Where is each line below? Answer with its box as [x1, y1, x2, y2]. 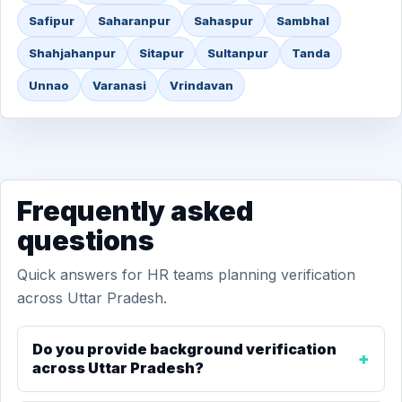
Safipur [29, 13, 74, 28]
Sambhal [276, 13, 329, 28]
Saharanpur [98, 13, 170, 28]
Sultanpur [207, 46, 268, 60]
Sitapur [139, 46, 184, 60]
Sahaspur [194, 13, 253, 28]
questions [17, 224, 154, 257]
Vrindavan [170, 78, 233, 92]
